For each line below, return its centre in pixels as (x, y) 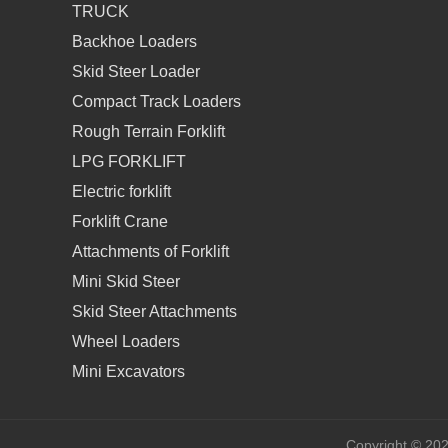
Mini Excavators (128, 371)
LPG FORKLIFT (129, 161)
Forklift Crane (120, 221)
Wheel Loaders (126, 341)
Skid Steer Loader (136, 71)
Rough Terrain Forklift (148, 131)
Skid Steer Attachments (154, 311)
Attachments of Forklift (150, 251)
